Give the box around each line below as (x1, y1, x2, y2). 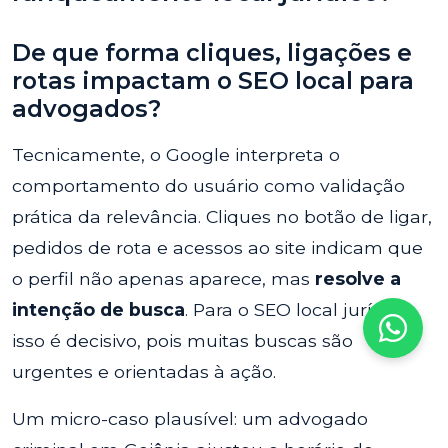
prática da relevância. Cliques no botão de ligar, (12, 206, 432, 227)
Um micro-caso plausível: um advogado (12, 408, 368, 429)
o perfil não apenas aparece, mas (12, 268, 315, 289)
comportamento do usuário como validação (12, 175, 405, 196)
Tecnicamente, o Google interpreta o (12, 144, 340, 165)
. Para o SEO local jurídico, (185, 299, 413, 320)
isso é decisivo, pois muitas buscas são (12, 330, 353, 351)
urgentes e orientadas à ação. (12, 361, 276, 382)
